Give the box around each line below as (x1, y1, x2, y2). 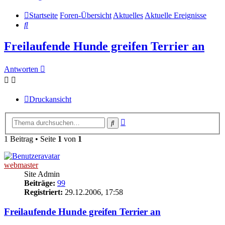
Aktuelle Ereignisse (145, 11, 206, 20)
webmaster (4, 160, 38, 169)
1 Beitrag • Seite (4, 134, 58, 143)
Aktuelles (113, 11, 143, 20)
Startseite (29, 11, 58, 20)
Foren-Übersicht (60, 11, 111, 20)
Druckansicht (29, 95, 71, 104)
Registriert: (24, 187, 63, 196)
